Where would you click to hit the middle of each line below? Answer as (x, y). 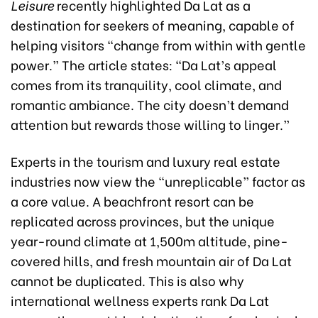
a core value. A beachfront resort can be (132, 200)
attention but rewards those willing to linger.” (150, 124)
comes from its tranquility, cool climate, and (146, 84)
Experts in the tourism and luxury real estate (146, 160)
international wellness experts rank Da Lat (140, 300)
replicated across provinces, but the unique (143, 220)
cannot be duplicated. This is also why (127, 280)
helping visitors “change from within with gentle (158, 44)
